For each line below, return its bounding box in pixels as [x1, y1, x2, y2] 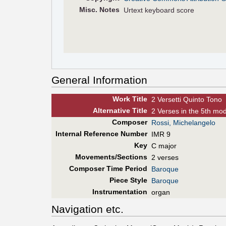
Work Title [112, 95, 147, 103]
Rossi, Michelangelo [151, 119, 215, 127]
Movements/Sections [75, 153, 147, 161]
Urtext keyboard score [124, 6, 195, 14]
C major [151, 142, 177, 150]
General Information [51, 74, 147, 86]
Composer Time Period [69, 164, 147, 173]
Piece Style [109, 176, 147, 185]
